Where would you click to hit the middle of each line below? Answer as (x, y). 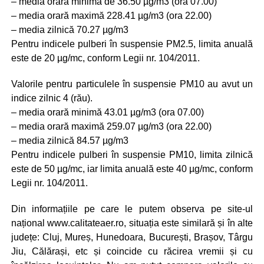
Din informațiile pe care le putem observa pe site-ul (132, 209)
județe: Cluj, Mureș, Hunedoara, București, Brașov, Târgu (132, 237)
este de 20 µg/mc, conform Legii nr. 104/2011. (105, 58)
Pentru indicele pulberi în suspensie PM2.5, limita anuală (132, 44)
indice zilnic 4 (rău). (52, 98)
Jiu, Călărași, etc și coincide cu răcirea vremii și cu (132, 251)
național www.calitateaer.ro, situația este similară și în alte (132, 223)
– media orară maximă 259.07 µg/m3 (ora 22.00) (111, 126)
